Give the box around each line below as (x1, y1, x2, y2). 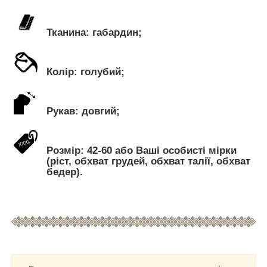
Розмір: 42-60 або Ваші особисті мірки (46, 145, 237, 157)
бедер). (46, 166, 83, 178)
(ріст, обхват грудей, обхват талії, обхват (46, 156, 250, 167)
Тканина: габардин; (46, 27, 142, 39)
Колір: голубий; (46, 66, 125, 78)
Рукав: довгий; (46, 105, 120, 117)
